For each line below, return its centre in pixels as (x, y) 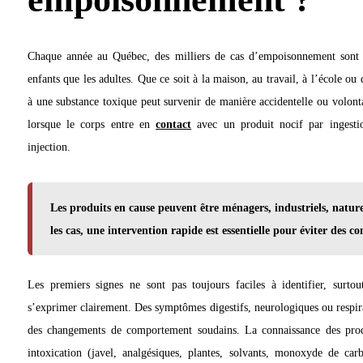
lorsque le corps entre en (92, 124)
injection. (49, 146)
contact (174, 124)
